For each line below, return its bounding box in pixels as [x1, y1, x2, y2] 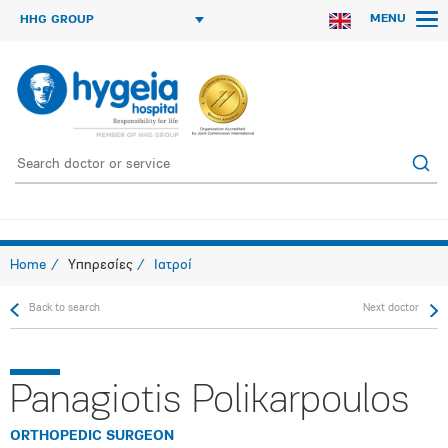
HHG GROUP [20, 14, 94, 26]
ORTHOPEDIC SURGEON [10, 429, 174, 444]
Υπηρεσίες [68, 258, 132, 273]
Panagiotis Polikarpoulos [10, 382, 409, 422]
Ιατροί [154, 258, 192, 273]
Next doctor [363, 303, 419, 314]
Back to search [29, 303, 100, 314]
